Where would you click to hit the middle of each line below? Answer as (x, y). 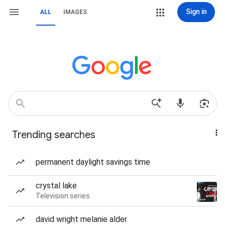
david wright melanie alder (81, 219)
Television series (63, 196)
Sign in (196, 12)
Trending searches (54, 135)
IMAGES (75, 12)
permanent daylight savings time (93, 162)
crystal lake (56, 186)
